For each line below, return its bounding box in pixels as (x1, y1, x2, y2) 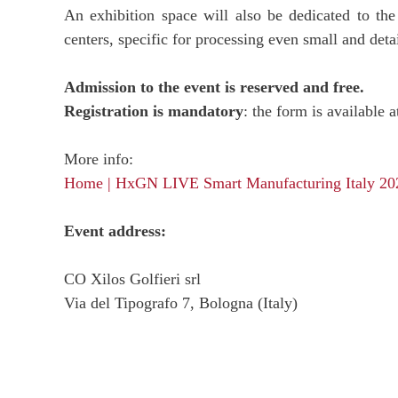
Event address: (64, 222, 166, 240)
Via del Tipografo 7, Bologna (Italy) (64, 294, 298, 312)
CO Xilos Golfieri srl (64, 270, 201, 288)
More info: (64, 150, 133, 168)
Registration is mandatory (64, 102, 243, 120)
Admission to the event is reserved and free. (64, 78, 364, 96)
